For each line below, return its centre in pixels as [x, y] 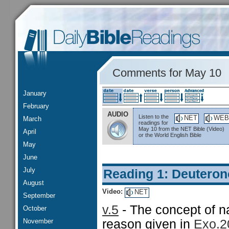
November [38, 221]
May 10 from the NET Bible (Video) [181, 129]
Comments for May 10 [167, 73]
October [35, 208]
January [35, 93]
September [39, 196]
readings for [153, 123]
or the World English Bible [170, 135]
